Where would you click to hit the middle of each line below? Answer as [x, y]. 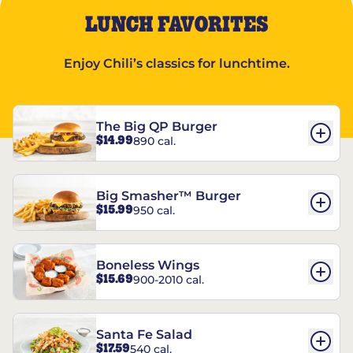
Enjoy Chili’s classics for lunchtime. [176, 63]
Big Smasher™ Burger [169, 196]
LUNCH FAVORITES [176, 25]
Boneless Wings [148, 266]
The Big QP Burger [157, 127]
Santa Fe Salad [144, 335]
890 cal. [154, 141]
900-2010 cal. [169, 279]
